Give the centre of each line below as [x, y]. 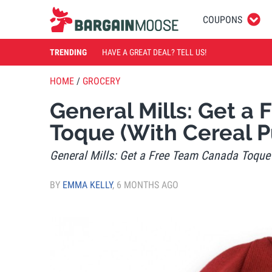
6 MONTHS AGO [148, 185]
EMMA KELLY [87, 185]
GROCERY [101, 81]
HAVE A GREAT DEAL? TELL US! [154, 52]
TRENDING [68, 52]
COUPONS [223, 19]
